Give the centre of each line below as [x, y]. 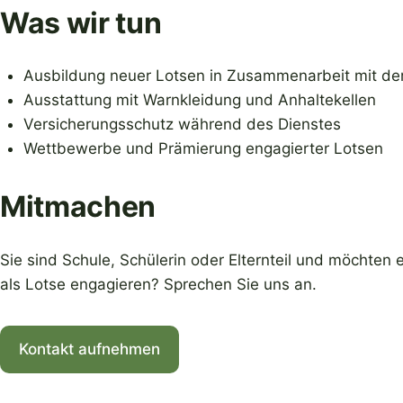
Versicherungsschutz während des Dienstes [182, 125]
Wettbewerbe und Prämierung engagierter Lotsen [203, 149]
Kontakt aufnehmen [90, 349]
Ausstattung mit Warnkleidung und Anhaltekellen [199, 100]
